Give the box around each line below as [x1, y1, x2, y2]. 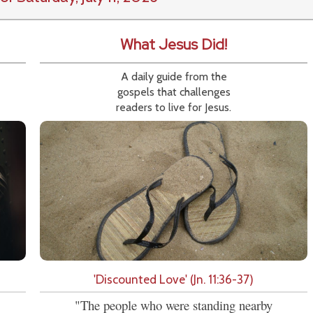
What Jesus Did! [120, 34, 227, 55]
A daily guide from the [120, 70, 227, 84]
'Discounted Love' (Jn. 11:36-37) [94, 272, 254, 287]
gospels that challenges [117, 85, 231, 99]
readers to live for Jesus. [116, 101, 231, 115]
